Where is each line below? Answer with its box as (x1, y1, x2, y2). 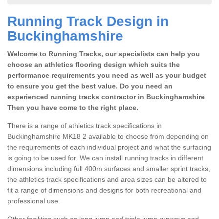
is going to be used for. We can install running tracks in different (7, 153, 203, 162)
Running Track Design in (7, 13, 169, 29)
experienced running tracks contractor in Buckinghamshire (7, 92, 205, 101)
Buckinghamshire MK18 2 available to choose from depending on (7, 132, 209, 140)
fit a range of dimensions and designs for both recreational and (7, 186, 201, 194)
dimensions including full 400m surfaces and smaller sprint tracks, (7, 164, 210, 173)
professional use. (7, 197, 60, 205)
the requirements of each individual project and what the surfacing (7, 143, 211, 151)
